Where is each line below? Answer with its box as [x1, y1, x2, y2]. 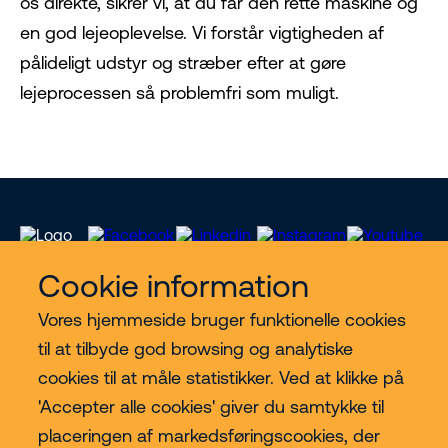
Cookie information [37, 267, 309, 304]
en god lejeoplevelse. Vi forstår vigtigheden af [20, 22, 384, 44]
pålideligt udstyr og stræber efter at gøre [20, 52, 346, 74]
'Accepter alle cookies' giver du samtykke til [37, 396, 384, 417]
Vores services [20, 330, 135, 352]
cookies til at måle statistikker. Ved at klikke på [37, 367, 404, 388]
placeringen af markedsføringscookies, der [37, 425, 380, 446]
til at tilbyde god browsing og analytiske [37, 338, 353, 359]
